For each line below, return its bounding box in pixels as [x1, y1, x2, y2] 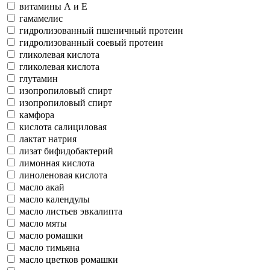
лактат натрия [19, 133, 77, 144]
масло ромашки [19, 230, 83, 240]
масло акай [19, 181, 64, 192]
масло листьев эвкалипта [19, 206, 122, 216]
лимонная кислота [19, 157, 95, 168]
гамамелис [19, 13, 63, 24]
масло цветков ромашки [19, 254, 118, 265]
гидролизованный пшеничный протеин [19, 25, 183, 36]
